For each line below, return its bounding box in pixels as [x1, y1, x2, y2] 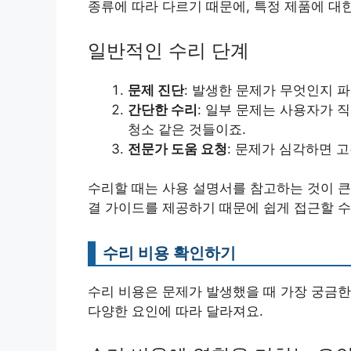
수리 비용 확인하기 [103, 243, 236, 262]
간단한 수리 [128, 101, 197, 118]
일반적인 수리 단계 [88, 38, 249, 62]
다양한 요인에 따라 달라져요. [88, 303, 263, 319]
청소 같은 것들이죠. [128, 121, 246, 137]
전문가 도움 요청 [128, 140, 227, 157]
